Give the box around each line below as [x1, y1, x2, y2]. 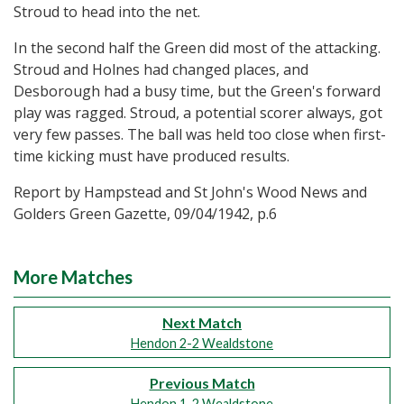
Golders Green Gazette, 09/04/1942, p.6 [14, 204, 277, 224]
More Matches [14, 266, 133, 288]
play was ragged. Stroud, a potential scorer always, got [14, 103, 382, 123]
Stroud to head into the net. [14, 2, 200, 22]
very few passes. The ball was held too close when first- [14, 124, 386, 144]
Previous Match [149, 374, 255, 391]
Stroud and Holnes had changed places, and [14, 60, 308, 79]
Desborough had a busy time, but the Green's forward [14, 81, 381, 101]
